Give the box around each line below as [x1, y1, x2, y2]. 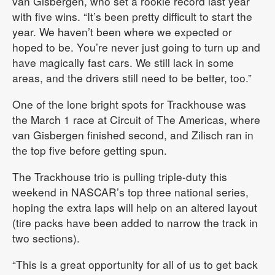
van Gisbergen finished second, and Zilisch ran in [12, 127, 254, 142]
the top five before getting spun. [12, 142, 167, 158]
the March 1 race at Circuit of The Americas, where [12, 112, 260, 127]
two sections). [12, 230, 80, 246]
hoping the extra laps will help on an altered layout [12, 199, 257, 215]
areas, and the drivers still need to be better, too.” [12, 70, 252, 85]
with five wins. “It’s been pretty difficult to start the [12, 9, 252, 24]
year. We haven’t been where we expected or [12, 24, 232, 39]
